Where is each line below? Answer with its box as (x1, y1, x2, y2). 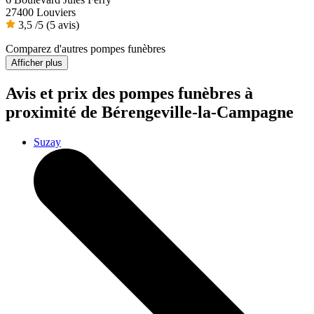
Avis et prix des (6, 84, 119, 103)
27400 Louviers (6, 6, 76, 19)
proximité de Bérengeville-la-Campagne (6, 103, 294, 122)
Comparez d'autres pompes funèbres (6, 43, 165, 55)
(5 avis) (46, 19, 79, 32)
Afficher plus (11, 57, 62, 69)
